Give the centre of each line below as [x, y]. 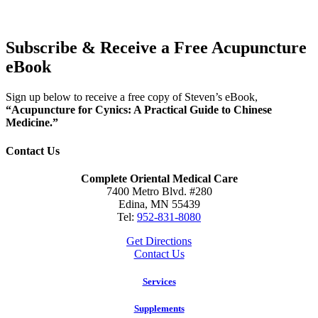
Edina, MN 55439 [159, 204]
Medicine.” [32, 123]
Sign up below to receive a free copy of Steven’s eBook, [132, 97]
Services [159, 282]
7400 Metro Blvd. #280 [159, 191]
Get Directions [159, 241]
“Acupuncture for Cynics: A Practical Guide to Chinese [139, 110]
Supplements [159, 309]
